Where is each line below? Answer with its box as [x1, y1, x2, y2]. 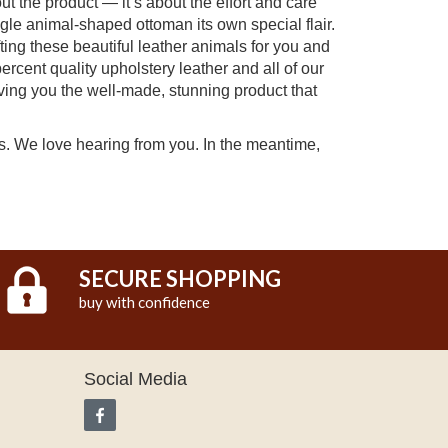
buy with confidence [78, 293, 210, 311]
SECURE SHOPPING [78, 265, 281, 292]
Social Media [83, 369, 187, 389]
